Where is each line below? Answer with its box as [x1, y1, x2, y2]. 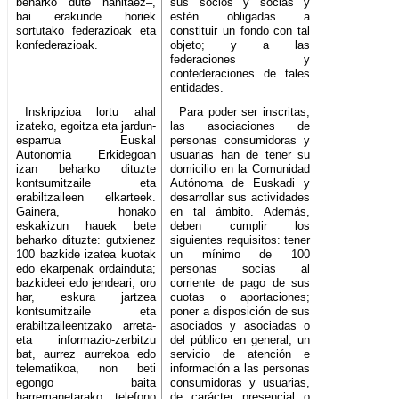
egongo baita [16, 376, 157, 390]
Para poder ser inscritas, [178, 105, 311, 119]
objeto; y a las [170, 38, 311, 53]
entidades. [170, 81, 224, 95]
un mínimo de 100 [170, 248, 311, 262]
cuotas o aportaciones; [170, 290, 311, 305]
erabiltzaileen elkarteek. [16, 191, 157, 205]
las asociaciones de [170, 119, 311, 134]
